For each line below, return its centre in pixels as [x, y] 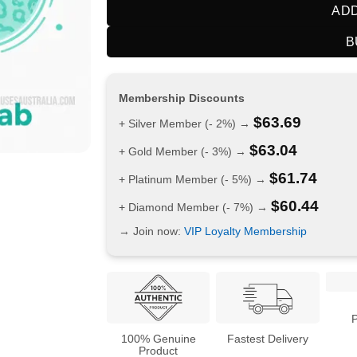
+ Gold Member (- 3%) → [184, 152]
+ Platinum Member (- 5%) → [194, 180]
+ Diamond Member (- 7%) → [194, 208]
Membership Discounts [181, 98]
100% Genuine [158, 338]
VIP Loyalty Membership [245, 231]
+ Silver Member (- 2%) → [186, 124]
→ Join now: [151, 231]
